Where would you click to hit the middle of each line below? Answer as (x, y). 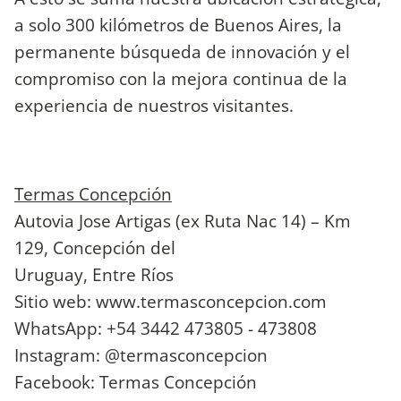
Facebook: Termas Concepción (136, 381)
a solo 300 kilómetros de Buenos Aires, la (178, 25)
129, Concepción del (95, 247)
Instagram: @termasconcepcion (141, 354)
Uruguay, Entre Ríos (94, 274)
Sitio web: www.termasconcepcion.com (171, 301)
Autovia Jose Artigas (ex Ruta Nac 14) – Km (183, 220)
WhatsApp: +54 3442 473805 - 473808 (166, 328)
